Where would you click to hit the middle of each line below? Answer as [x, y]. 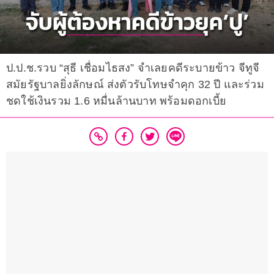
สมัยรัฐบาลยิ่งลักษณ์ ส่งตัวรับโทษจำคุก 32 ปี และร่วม [135, 85]
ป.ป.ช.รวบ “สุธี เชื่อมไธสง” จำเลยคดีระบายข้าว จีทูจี [133, 68]
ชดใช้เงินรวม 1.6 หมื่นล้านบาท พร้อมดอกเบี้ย [116, 101]
